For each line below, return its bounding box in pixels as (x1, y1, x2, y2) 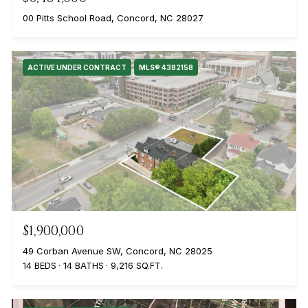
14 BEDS (22, 260, 56, 272)
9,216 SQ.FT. (110, 260, 163, 272)
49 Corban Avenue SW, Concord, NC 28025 (22, 245, 212, 257)
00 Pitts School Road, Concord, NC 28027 (22, 12, 203, 24)
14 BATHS (63, 260, 104, 272)
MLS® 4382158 (138, 63, 193, 72)
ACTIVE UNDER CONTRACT (27, 63, 126, 72)
